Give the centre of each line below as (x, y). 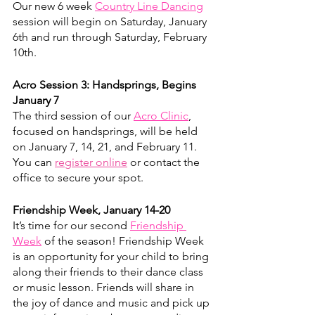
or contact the (165, 162)
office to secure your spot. (79, 178)
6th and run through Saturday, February (111, 37)
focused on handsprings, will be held (107, 131)
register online (91, 162)
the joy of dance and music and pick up (112, 303)
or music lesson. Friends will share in (105, 287)
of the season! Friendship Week (124, 241)
